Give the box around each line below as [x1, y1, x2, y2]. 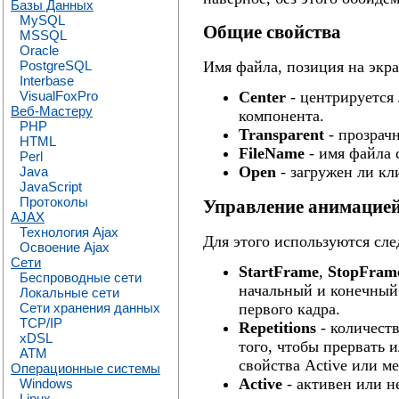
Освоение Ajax [20, 240, 110, 255]
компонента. [239, 107, 324, 126]
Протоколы [20, 194, 88, 209]
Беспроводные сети [20, 270, 142, 285]
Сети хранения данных [20, 300, 160, 315]
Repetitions [239, 318, 316, 337]
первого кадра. [239, 299, 340, 318]
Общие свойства [203, 21, 341, 44]
